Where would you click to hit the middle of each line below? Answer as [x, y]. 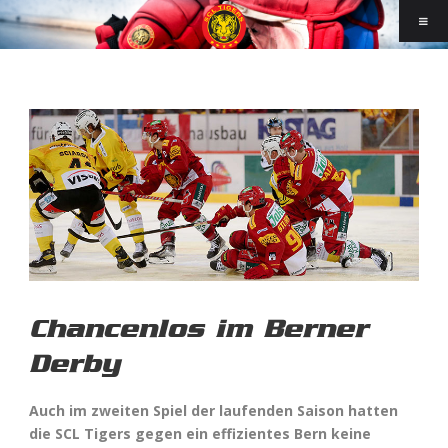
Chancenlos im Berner [198, 328]
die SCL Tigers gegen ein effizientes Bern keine [200, 433]
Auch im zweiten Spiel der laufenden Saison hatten [213, 410]
